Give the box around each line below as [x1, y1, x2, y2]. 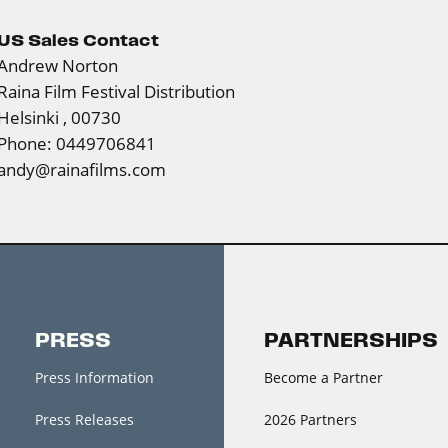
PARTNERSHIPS [264, 329, 438, 351]
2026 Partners [264, 409, 357, 429]
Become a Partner [264, 367, 383, 387]
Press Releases [34, 409, 134, 429]
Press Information [34, 367, 154, 387]
